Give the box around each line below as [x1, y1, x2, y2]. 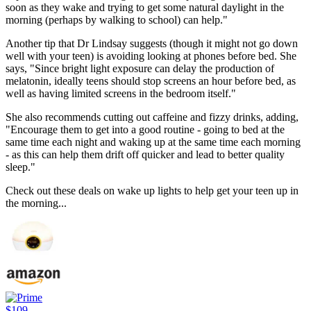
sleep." [6, 161, 35, 174]
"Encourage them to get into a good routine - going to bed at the [6, 124, 285, 136]
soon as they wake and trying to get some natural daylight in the [6, 1, 284, 14]
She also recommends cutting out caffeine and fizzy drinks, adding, [6, 111, 299, 124]
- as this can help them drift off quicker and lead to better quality [6, 149, 285, 161]
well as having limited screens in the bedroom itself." [6, 87, 236, 100]
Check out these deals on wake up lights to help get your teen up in [6, 185, 299, 197]
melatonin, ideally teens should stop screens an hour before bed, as [6, 75, 296, 87]
